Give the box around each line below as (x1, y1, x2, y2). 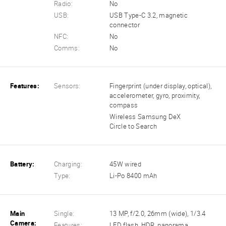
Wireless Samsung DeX (109, 113, 181, 121)
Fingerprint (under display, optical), (109, 82, 212, 90)
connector (109, 21, 140, 29)
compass (109, 101, 138, 109)
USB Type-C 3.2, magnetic (109, 11, 188, 19)
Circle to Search (109, 123, 157, 131)
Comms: (54, 44, 80, 52)
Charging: (54, 160, 83, 168)
